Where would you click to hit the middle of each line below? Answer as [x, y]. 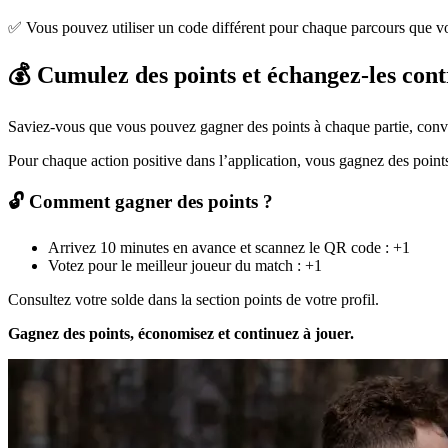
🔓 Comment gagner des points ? [140, 202]
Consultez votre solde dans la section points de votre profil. [193, 300]
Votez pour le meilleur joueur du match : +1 [185, 266]
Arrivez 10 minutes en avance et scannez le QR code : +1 [229, 248]
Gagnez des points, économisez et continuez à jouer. [181, 334]
